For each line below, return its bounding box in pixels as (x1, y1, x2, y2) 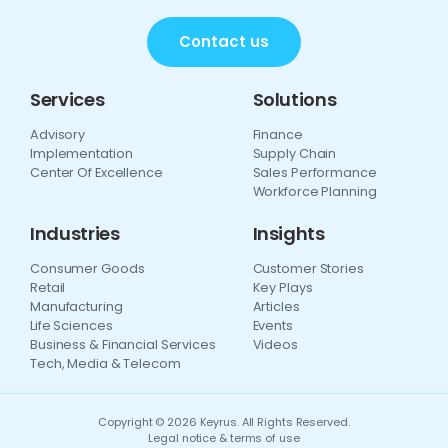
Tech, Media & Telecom (30, 354, 181, 372)
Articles (252, 297, 300, 315)
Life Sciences (30, 316, 113, 334)
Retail (30, 278, 66, 296)
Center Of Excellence (30, 163, 163, 181)
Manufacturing (30, 297, 123, 315)
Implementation (30, 144, 133, 162)
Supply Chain (252, 144, 337, 162)
